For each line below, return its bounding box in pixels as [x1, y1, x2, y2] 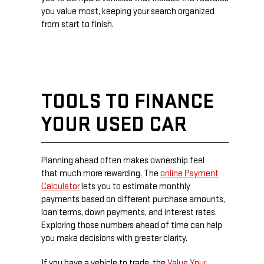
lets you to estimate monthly [80, 181, 190, 193]
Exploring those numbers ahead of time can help [41, 220, 222, 232]
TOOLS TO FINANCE [41, 89, 214, 115]
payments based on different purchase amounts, [41, 194, 225, 206]
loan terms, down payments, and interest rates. [41, 207, 217, 219]
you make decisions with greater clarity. [41, 233, 187, 245]
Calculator [41, 181, 80, 193]
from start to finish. [41, 19, 114, 31]
